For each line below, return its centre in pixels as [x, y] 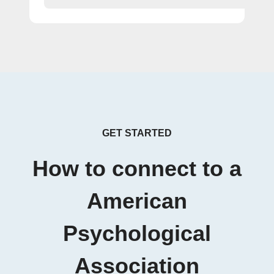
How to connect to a [137, 169]
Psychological [137, 234]
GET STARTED [137, 133]
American [137, 201]
